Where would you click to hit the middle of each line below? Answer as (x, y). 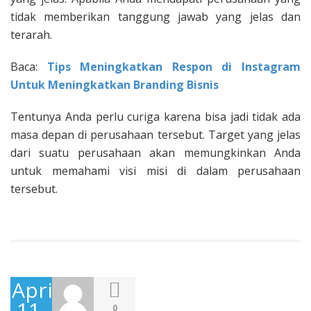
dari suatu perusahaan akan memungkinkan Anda (155, 153)
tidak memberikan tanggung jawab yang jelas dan (155, 17)
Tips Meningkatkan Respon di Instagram (174, 67)
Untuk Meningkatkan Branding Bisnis (115, 85)
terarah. (31, 35)
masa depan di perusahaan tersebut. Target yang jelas (155, 135)
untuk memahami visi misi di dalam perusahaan (155, 171)
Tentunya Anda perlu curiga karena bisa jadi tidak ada (155, 117)
